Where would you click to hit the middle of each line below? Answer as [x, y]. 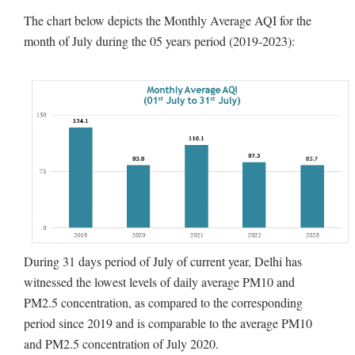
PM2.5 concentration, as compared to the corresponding [163, 303]
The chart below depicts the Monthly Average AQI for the [168, 20]
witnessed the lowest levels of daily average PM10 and [159, 282]
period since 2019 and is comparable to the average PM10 [168, 323]
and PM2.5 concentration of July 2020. [121, 344]
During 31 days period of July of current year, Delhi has [163, 261]
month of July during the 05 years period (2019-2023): [159, 40]
